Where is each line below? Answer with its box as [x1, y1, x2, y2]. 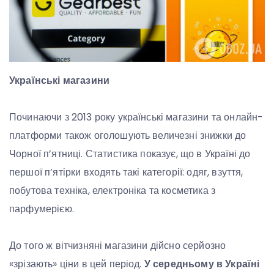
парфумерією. [9, 202, 74, 217]
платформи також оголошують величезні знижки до [9, 128, 246, 143]
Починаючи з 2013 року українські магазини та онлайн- [9, 110, 264, 125]
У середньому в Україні [144, 257, 260, 272]
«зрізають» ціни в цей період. [9, 257, 144, 272]
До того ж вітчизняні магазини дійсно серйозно [9, 239, 226, 253]
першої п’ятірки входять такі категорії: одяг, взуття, [9, 165, 243, 180]
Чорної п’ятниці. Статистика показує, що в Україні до [9, 147, 251, 161]
